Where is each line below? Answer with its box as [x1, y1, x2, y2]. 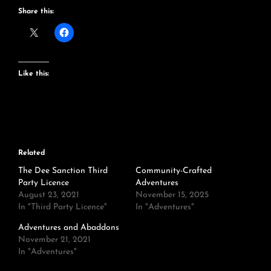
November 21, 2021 [18, 235, 91, 244]
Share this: [18, 7, 54, 15]
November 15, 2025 [135, 190, 209, 200]
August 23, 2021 [18, 190, 79, 200]
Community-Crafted [135, 166, 212, 175]
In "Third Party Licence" [18, 202, 107, 212]
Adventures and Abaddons [18, 223, 119, 232]
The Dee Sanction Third [18, 166, 108, 175]
